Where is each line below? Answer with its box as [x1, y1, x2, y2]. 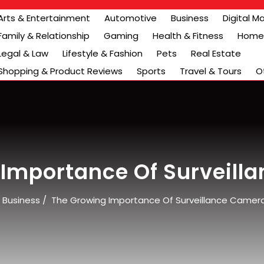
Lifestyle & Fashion [62, 47, 143, 60]
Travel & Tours [180, 65, 242, 77]
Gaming [104, 29, 138, 42]
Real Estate [191, 47, 241, 60]
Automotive [104, 12, 157, 24]
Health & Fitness [153, 29, 223, 42]
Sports [137, 65, 166, 77]
